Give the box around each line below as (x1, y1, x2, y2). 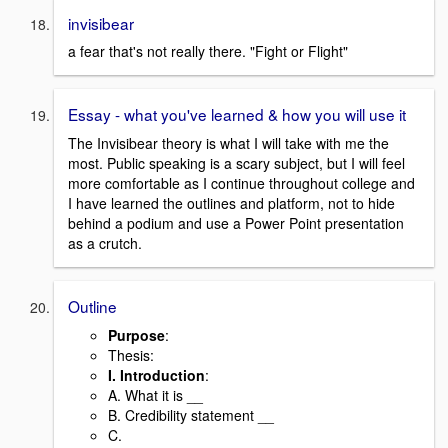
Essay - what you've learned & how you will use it (68, 103, 406, 126)
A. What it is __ (108, 384, 203, 405)
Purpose (108, 324, 165, 345)
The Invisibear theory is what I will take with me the (68, 133, 389, 154)
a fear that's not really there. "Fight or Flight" (68, 41, 348, 62)
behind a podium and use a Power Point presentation (68, 213, 404, 234)
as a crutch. (68, 233, 142, 254)
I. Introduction (108, 364, 205, 385)
